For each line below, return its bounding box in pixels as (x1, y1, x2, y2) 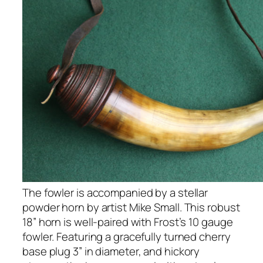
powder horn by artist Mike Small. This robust (22, 199, 240, 215)
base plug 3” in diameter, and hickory (22, 243, 200, 259)
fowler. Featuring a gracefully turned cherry (22, 228, 231, 244)
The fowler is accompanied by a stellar (22, 184, 208, 200)
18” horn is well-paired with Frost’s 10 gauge (22, 214, 233, 230)
